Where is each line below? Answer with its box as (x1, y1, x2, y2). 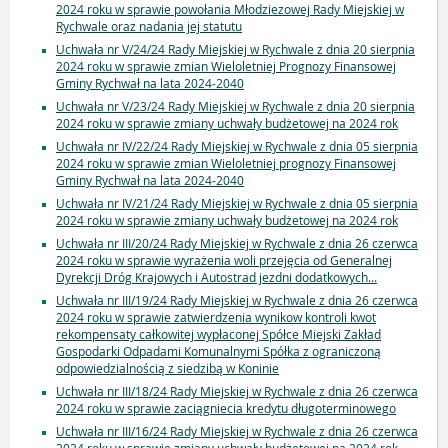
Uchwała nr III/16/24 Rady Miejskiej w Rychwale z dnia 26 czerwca (56, 423, 418, 440)
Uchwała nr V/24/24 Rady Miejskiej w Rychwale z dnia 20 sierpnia (56, 41, 415, 58)
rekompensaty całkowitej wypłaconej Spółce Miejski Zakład (56, 326, 381, 343)
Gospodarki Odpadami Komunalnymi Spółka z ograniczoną (56, 343, 381, 360)
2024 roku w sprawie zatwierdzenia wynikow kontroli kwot (56, 309, 376, 326)
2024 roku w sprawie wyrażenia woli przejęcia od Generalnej (56, 252, 392, 269)
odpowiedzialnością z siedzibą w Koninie (56, 360, 279, 377)
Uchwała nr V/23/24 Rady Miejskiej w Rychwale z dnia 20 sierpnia (56, 98, 415, 115)
